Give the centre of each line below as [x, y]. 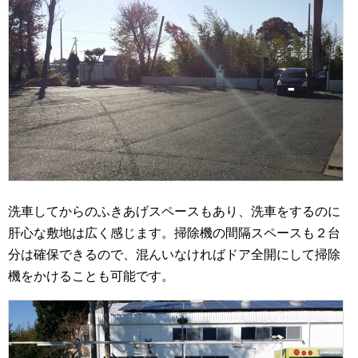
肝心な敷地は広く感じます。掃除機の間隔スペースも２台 [174, 233]
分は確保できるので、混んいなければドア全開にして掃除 [174, 254]
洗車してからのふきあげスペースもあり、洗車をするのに [174, 211]
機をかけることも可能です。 [91, 276]
